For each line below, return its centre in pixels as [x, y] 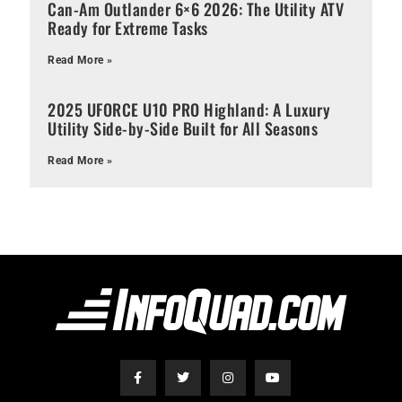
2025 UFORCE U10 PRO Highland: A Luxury [189, 109]
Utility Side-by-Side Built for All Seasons [183, 128]
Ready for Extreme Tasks [128, 27]
